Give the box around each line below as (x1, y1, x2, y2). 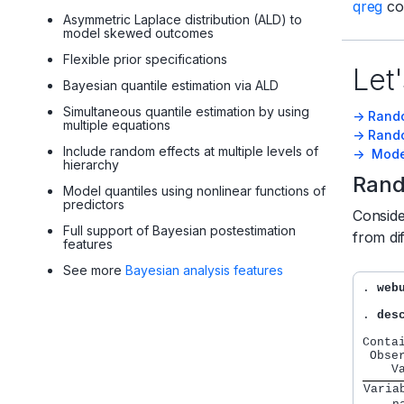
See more (63, 262, 125, 279)
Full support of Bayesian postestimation (63, 223, 296, 239)
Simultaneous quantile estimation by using (63, 104, 309, 120)
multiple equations (63, 117, 170, 133)
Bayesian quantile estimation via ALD (63, 78, 279, 94)
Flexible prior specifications (63, 51, 227, 68)
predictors (63, 197, 124, 213)
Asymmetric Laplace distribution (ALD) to (63, 12, 302, 28)
